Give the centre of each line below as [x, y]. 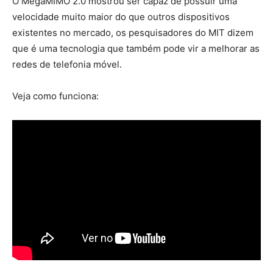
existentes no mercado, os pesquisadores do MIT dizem [133, 32]
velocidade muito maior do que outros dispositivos [121, 16]
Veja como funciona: [55, 96]
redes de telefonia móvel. [67, 64]
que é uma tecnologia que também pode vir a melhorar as [136, 48]
